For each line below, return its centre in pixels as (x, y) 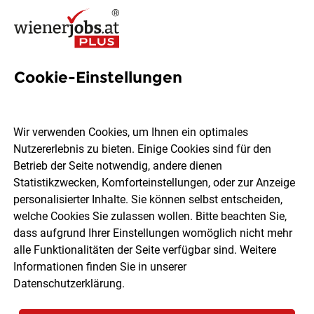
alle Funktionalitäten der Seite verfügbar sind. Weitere (145, 250)
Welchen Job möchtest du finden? (126, 152)
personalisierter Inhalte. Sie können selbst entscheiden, (148, 200)
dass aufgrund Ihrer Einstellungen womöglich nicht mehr (153, 233)
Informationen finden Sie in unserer (100, 267)
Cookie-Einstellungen (98, 77)
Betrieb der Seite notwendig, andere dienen (118, 166)
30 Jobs (257, 301)
